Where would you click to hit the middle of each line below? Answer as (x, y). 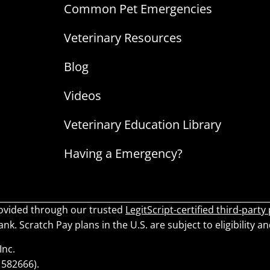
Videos (82, 96)
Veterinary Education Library (142, 125)
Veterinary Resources (123, 38)
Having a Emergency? (123, 154)
